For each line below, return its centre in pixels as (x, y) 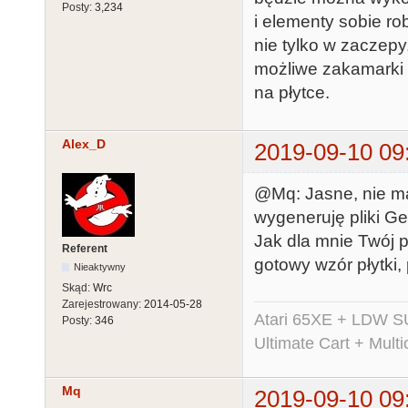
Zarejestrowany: (103, 305)
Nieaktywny (100, 267)
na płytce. (292, 92)
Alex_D (84, 144)
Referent (85, 249)
